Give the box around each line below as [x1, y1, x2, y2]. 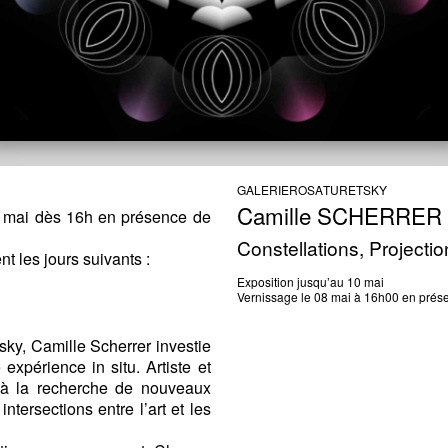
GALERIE [237, 181, 290, 199]
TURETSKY [323, 181, 388, 199]
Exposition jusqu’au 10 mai [237, 272, 385, 290]
